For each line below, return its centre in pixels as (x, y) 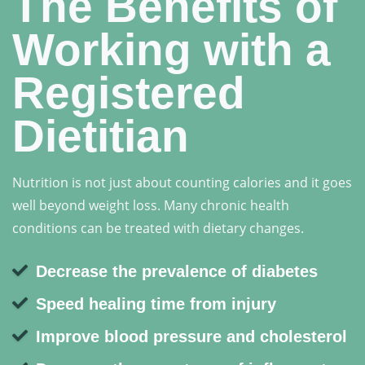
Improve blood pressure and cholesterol (191, 337)
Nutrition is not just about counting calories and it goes (182, 183)
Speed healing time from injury (156, 304)
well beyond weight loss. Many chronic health (151, 206)
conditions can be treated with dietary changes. (158, 229)
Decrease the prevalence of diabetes (177, 272)
